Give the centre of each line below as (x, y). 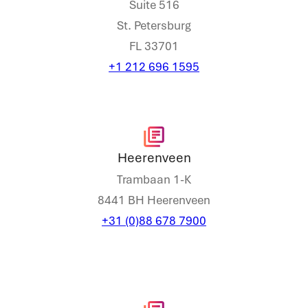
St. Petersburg (154, 25)
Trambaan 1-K (154, 179)
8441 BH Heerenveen (154, 200)
